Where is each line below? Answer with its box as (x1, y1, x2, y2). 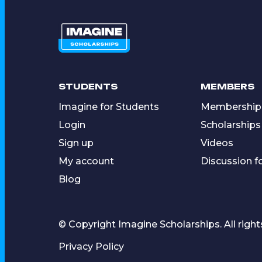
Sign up (58, 137, 94, 149)
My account (58, 155, 114, 167)
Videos (200, 137, 233, 149)
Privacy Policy (58, 240, 124, 252)
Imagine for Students (58, 101, 159, 112)
